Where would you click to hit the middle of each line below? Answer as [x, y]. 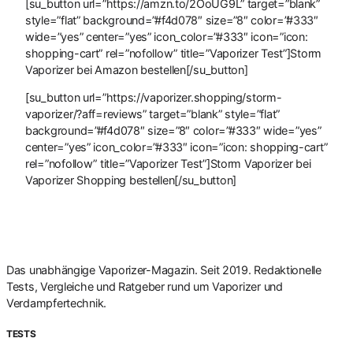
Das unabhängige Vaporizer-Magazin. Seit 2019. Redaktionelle [164, 269]
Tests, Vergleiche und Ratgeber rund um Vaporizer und [145, 286]
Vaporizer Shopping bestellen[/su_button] [131, 180]
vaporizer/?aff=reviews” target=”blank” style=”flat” [153, 114]
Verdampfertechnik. [57, 303]
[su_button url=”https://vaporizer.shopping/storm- [154, 98]
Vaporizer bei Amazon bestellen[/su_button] [137, 69]
